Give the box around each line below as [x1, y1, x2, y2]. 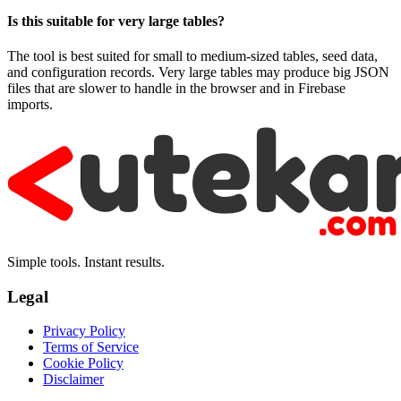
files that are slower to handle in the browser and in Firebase [7, 80, 346, 96]
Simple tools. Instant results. [7, 253, 165, 269]
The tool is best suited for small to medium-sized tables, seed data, [7, 47, 378, 64]
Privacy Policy [43, 323, 125, 339]
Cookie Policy [43, 355, 124, 371]
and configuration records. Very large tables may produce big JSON [7, 64, 389, 80]
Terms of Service [43, 339, 139, 355]
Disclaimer [43, 371, 104, 388]
